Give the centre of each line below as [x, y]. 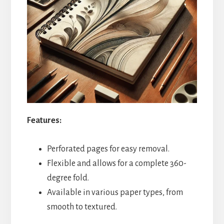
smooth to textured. [82, 207]
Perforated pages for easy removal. [108, 149]
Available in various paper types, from [115, 193]
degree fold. [68, 178]
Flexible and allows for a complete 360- [116, 164]
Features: [44, 121]
